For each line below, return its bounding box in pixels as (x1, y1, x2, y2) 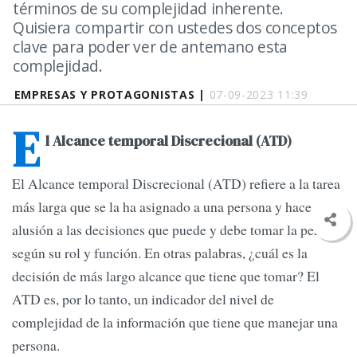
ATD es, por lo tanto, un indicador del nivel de (12, 289, 274, 309)
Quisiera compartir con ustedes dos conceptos (13, 17, 338, 38)
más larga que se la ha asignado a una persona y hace (12, 197, 312, 217)
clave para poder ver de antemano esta (13, 36, 288, 57)
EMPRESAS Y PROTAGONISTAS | (14, 87, 210, 102)
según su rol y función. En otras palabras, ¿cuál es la (12, 243, 308, 263)
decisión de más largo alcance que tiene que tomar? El (12, 266, 320, 286)
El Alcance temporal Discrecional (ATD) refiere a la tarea (12, 174, 340, 194)
